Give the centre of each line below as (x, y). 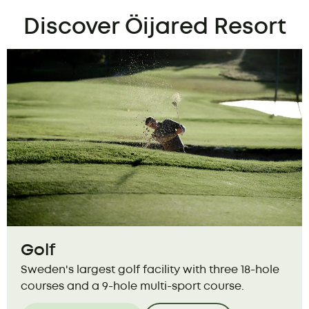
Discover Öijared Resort (154, 28)
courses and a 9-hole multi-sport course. (132, 287)
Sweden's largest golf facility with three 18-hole (150, 270)
